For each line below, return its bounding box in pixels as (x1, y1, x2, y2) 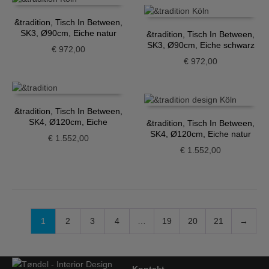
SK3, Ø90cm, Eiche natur (20, 28, 116, 38)
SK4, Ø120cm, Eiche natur (150, 128, 252, 139)
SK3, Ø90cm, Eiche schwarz (147, 40, 255, 50)
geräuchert (47, 127, 89, 138)
